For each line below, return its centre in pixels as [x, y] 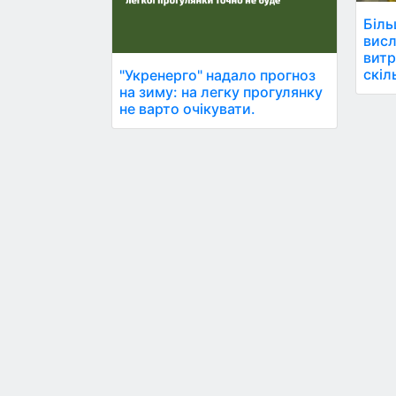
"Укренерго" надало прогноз [217, 76]
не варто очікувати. [187, 109]
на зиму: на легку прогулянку [221, 92]
